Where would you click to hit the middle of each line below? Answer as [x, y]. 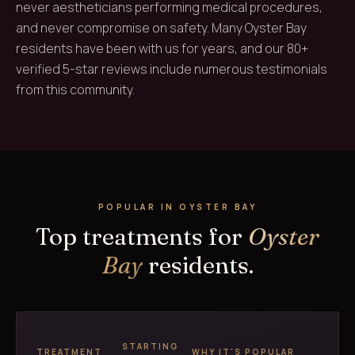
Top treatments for [142, 237]
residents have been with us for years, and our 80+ [162, 48]
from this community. [75, 90]
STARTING [150, 346]
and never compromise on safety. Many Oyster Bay [161, 28]
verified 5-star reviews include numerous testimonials [172, 69]
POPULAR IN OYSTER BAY [177, 207]
